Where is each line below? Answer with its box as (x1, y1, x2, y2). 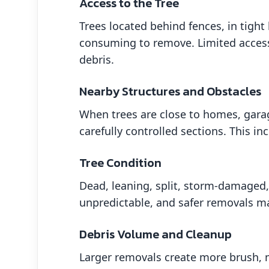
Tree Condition (79, 153, 162, 172)
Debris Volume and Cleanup (79, 225, 232, 243)
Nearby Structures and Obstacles (79, 82, 261, 100)
